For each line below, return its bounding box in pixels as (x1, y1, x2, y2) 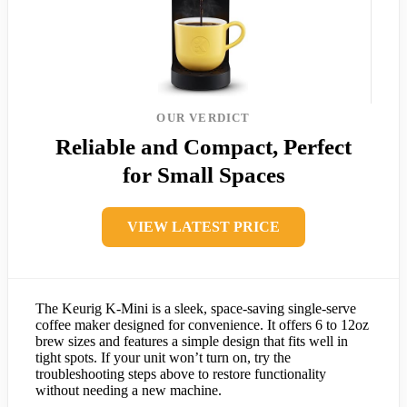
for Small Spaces (122, 162, 285, 187)
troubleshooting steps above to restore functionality (35, 365, 326, 382)
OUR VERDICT (156, 110, 251, 124)
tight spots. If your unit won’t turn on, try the (35, 349, 291, 365)
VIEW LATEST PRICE (127, 218, 280, 234)
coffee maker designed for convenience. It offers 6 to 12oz (35, 316, 369, 333)
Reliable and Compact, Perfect (55, 134, 352, 159)
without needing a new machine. (35, 382, 222, 398)
